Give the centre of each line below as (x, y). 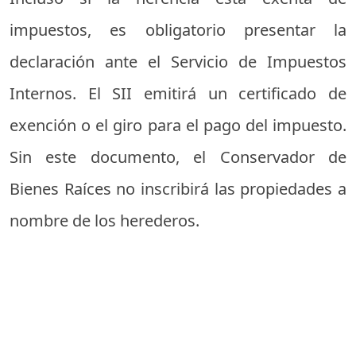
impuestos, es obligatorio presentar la (178, 30)
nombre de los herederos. (104, 221)
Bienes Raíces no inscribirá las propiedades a (178, 189)
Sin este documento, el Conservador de (178, 157)
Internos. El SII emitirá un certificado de (178, 94)
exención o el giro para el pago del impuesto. (178, 126)
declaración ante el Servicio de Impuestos (178, 62)
